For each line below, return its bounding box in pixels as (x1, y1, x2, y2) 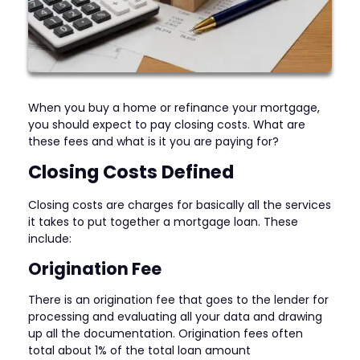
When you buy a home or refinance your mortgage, (28, 99, 320, 116)
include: (28, 230, 72, 247)
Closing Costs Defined (28, 158, 234, 185)
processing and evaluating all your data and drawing (28, 309, 322, 325)
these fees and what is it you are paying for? (28, 133, 279, 149)
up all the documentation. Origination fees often (28, 325, 303, 342)
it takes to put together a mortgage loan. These (28, 213, 298, 230)
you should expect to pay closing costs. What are (28, 116, 305, 133)
